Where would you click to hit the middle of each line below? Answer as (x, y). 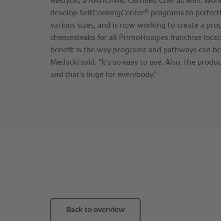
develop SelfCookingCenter (97, 13)
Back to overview (95, 210)
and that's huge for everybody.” (103, 75)
